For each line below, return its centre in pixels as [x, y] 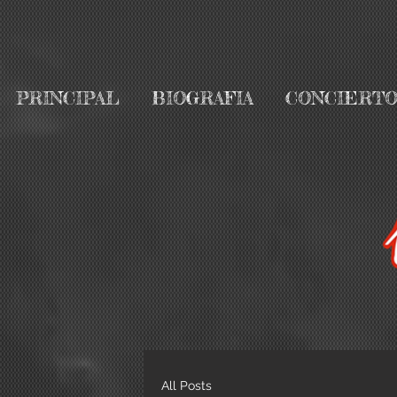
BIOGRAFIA [202, 98]
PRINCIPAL [68, 98]
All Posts [187, 385]
